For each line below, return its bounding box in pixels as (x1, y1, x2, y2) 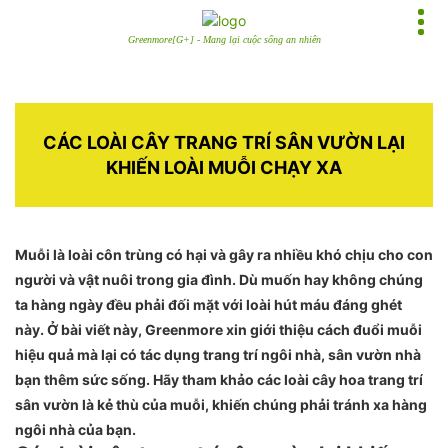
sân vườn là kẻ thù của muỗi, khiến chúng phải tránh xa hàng (15, 396, 427, 413)
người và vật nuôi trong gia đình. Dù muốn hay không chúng (15, 271, 423, 288)
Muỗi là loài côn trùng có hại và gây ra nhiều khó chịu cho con (15, 246, 433, 263)
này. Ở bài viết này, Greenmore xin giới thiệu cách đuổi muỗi (15, 321, 422, 338)
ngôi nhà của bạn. (15, 421, 136, 438)
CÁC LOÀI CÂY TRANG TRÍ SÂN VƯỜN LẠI (43, 132, 405, 153)
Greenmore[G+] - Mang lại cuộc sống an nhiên (127, 34, 321, 45)
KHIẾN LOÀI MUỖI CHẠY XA (106, 157, 342, 178)
